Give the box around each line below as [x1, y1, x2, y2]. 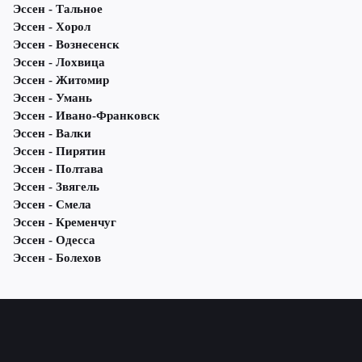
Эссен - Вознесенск [13, 38, 120, 52]
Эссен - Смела [13, 198, 91, 212]
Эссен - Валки [13, 127, 91, 141]
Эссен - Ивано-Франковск [13, 109, 160, 123]
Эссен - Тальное [13, 2, 103, 16]
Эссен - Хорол [13, 20, 90, 34]
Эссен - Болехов [13, 251, 101, 265]
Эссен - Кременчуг [13, 216, 116, 229]
